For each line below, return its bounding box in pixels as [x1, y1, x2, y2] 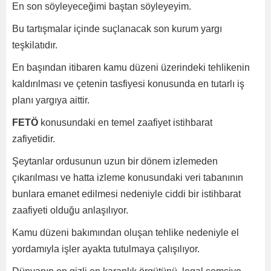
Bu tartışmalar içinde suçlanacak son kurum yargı [12, 24, 222, 34]
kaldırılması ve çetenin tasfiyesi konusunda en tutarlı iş [12, 79, 244, 89]
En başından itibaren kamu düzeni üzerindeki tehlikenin [12, 62, 250, 73]
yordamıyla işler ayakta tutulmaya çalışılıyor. [12, 244, 200, 254]
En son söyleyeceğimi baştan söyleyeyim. [12, 1, 191, 11]
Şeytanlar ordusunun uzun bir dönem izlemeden [12, 156, 218, 166]
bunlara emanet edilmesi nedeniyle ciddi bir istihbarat [12, 189, 241, 199]
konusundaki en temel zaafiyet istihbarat [41, 117, 212, 128]
